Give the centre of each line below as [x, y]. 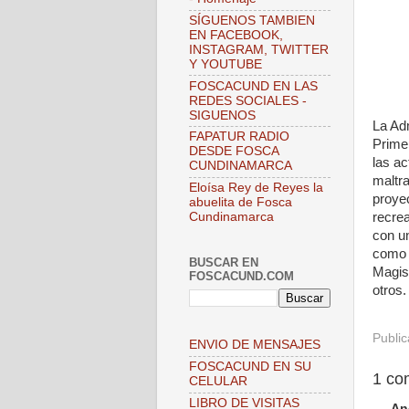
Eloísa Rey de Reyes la [256, 188]
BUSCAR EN [224, 262]
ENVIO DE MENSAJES [255, 345]
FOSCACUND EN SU [250, 367]
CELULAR [218, 382]
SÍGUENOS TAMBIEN [252, 20]
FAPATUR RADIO [239, 137]
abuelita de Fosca [241, 203]
